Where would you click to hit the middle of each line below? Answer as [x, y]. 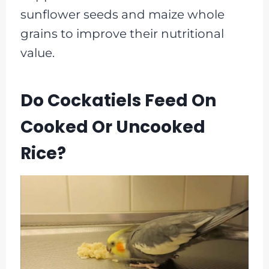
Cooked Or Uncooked [113, 127]
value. [37, 53]
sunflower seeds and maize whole [122, 14]
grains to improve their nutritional [122, 33]
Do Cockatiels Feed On [118, 100]
